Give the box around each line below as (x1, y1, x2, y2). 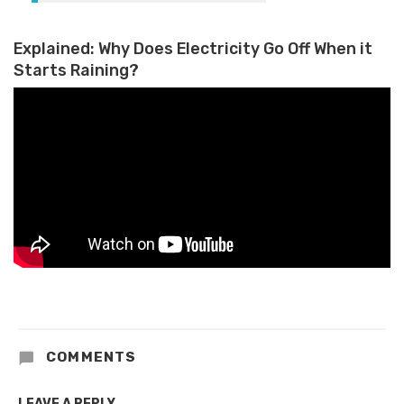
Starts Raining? (14, 60, 139, 79)
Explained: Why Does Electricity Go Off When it (14, 38, 372, 58)
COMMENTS (41, 348, 137, 365)
